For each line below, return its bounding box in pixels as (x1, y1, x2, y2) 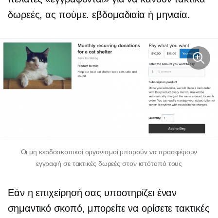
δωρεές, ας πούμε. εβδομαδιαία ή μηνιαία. (8, 9, 190, 20)
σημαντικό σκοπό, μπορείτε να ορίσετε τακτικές (8, 203, 210, 214)
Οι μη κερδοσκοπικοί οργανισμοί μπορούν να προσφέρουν (20, 148, 198, 156)
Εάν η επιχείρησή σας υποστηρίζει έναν (8, 187, 177, 199)
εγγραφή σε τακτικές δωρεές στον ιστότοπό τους (36, 160, 182, 168)
